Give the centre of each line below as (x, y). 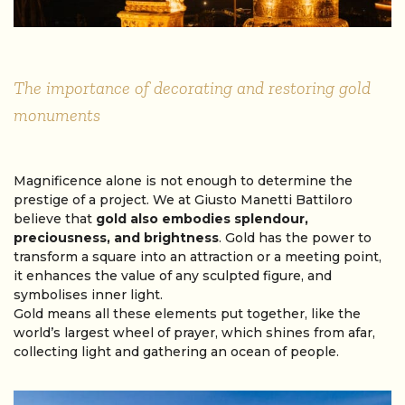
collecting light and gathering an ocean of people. (176, 351)
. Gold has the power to (295, 237)
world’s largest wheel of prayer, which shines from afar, (194, 332)
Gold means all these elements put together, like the (187, 313)
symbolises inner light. (88, 294)
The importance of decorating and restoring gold (192, 87)
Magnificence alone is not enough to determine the (183, 180)
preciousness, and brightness (116, 237)
